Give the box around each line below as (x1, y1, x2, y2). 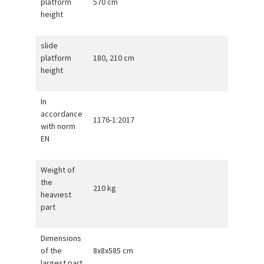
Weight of (40, 164, 75, 175)
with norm (40, 120, 75, 131)
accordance (40, 108, 82, 119)
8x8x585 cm (93, 245, 133, 256)
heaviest (40, 189, 71, 200)
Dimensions (40, 232, 81, 243)
